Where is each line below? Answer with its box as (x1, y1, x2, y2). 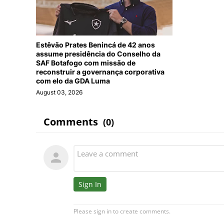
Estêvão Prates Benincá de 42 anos (36, 40, 155, 49)
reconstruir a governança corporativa (36, 67, 164, 76)
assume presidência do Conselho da (36, 49, 160, 58)
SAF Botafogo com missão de (36, 58, 135, 67)
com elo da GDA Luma (36, 76, 110, 85)
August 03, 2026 (36, 88, 82, 96)
